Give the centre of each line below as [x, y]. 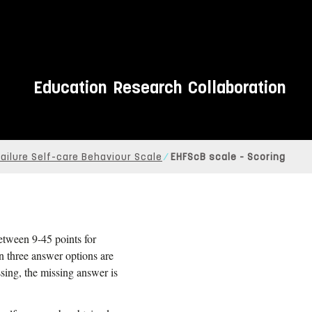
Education [70, 88]
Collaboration [236, 88]
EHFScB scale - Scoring [228, 157]
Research [147, 88]
